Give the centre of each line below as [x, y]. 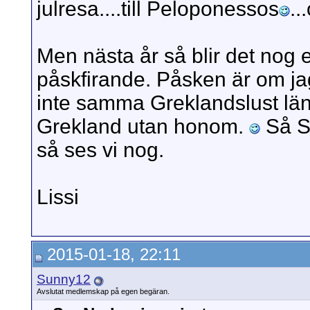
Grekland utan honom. [143, 127]
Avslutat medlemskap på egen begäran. [103, 291]
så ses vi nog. [100, 150]
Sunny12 [64, 279]
